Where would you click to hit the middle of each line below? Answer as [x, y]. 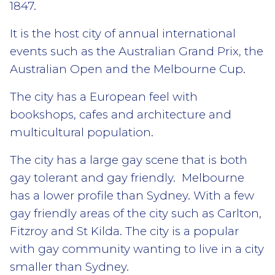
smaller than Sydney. [69, 266]
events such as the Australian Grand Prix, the [137, 51]
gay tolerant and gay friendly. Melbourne [127, 177]
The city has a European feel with [104, 96]
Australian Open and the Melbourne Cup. [128, 69]
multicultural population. [82, 132]
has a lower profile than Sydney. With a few [132, 195]
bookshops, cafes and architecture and [121, 114]
